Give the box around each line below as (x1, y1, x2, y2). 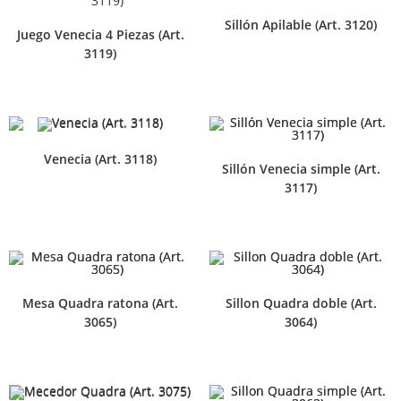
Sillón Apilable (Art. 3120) (225, 15, 377, 33)
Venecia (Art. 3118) (44, 149, 157, 167)
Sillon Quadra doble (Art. (225, 294, 377, 312)
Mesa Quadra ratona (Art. (22, 294, 178, 312)
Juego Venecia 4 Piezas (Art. (16, 26, 184, 44)
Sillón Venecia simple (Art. (221, 160, 380, 178)
